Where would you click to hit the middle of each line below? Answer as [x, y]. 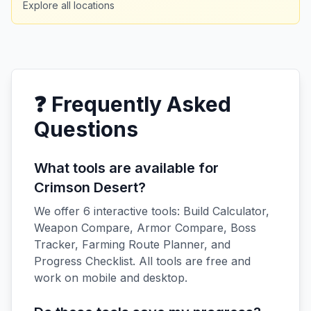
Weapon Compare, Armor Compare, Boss [145, 228]
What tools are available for [126, 168]
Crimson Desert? [90, 187]
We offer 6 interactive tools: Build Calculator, [152, 211]
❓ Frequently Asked [133, 104]
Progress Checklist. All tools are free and [142, 261]
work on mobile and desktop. [111, 278]
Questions [86, 129]
